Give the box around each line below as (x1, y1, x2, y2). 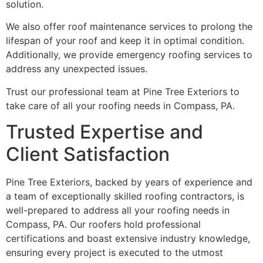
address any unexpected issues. (6, 63, 147, 75)
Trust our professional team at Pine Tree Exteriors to (6, 85, 240, 97)
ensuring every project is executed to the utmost (6, 247, 223, 259)
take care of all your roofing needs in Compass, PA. (6, 99, 235, 112)
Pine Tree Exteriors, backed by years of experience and (6, 176, 252, 188)
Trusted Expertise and (6, 120, 203, 144)
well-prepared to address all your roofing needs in (6, 204, 230, 217)
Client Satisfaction (6, 143, 170, 166)
